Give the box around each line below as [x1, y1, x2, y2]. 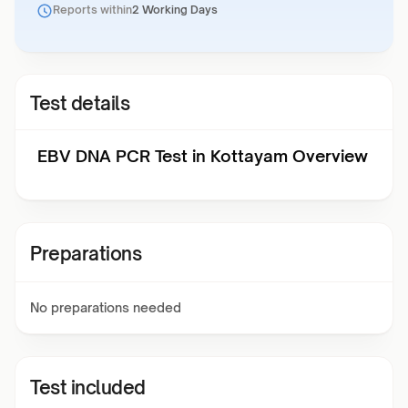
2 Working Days [132, 3, 218, 16]
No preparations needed [30, 300, 181, 315]
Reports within [53, 3, 132, 16]
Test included [30, 376, 146, 399]
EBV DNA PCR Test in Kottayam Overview [37, 146, 368, 166]
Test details [30, 92, 129, 115]
